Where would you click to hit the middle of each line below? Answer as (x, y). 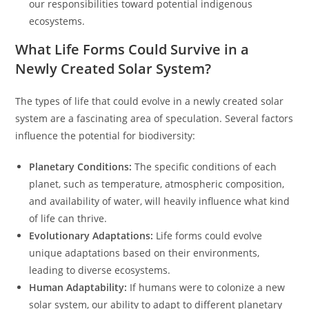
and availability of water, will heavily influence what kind (160, 201)
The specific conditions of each (205, 167)
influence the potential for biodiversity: (106, 136)
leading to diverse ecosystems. (100, 270)
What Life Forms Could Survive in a (132, 49)
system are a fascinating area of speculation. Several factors (154, 118)
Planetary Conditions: (81, 167)
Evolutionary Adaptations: (91, 236)
